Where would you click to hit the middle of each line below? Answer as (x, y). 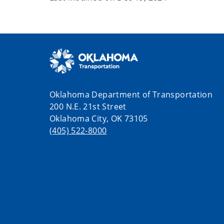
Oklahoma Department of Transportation (131, 95)
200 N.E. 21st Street (88, 107)
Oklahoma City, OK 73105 (99, 119)
